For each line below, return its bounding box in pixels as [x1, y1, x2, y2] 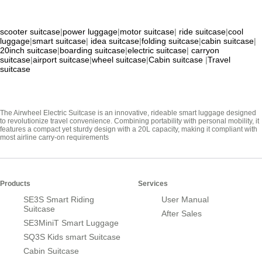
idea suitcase [91, 36, 139, 46]
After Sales [161, 209, 202, 219]
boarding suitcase [60, 46, 125, 56]
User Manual [161, 195, 209, 205]
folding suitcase [142, 36, 199, 46]
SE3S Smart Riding [23, 195, 94, 205]
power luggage [63, 27, 118, 37]
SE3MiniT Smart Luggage [23, 218, 119, 228]
